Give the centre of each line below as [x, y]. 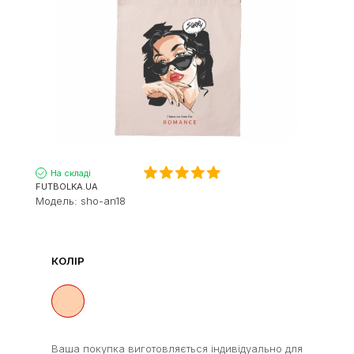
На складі [71, 173]
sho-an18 [103, 200]
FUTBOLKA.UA [67, 186]
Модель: [58, 200]
